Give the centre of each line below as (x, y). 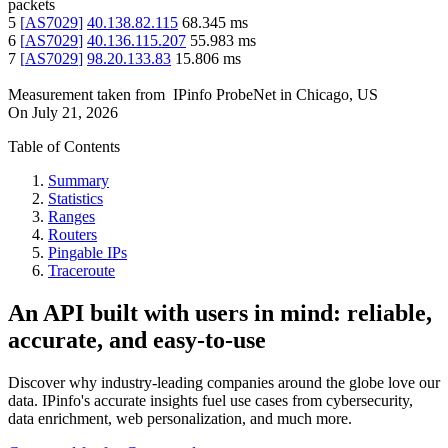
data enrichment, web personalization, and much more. (180, 418)
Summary (78, 181)
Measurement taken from (86, 95)
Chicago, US (337, 95)
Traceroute (81, 271)
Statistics (75, 199)
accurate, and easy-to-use (137, 340)
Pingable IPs (87, 253)
